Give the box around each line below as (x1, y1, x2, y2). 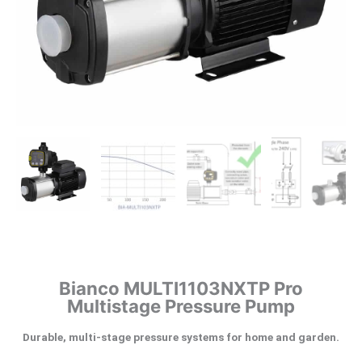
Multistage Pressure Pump (67, 295, 295, 318)
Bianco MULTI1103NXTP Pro (59, 277, 303, 300)
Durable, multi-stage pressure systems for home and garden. (23, 330, 339, 343)
